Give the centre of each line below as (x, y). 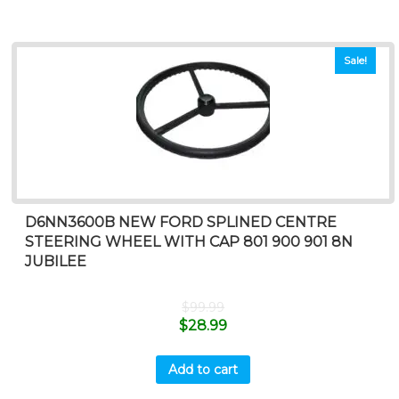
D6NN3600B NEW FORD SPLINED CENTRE (181, 223)
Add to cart (204, 369)
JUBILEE (56, 262)
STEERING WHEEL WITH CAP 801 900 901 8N (189, 242)
